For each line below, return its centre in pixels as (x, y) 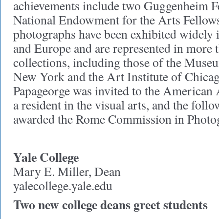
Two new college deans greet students (110, 204)
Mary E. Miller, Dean (67, 171)
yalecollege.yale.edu (63, 185)
